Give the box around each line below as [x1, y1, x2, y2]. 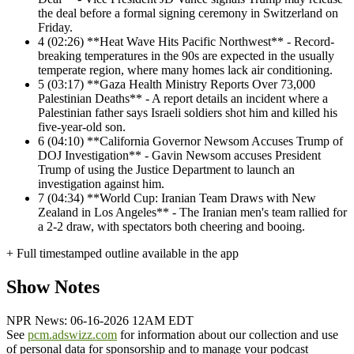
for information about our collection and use [117, 328, 338, 342]
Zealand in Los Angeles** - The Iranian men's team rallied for [38, 205, 347, 220]
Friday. [38, 21, 73, 35]
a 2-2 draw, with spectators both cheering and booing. [38, 220, 305, 234]
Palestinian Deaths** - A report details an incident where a [38, 92, 328, 106]
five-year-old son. [38, 120, 126, 134]
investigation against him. [38, 177, 164, 191]
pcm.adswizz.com [28, 328, 117, 342]
